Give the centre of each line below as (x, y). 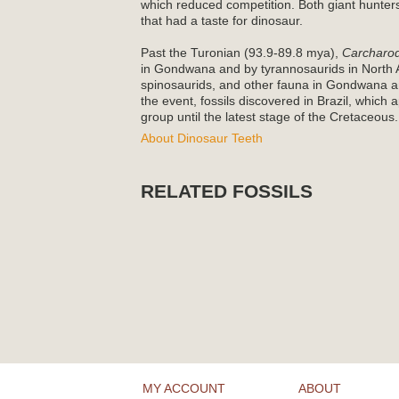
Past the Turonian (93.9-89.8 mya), (241, 53)
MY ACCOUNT (184, 388)
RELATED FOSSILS (227, 191)
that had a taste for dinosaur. (222, 21)
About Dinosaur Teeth (202, 138)
